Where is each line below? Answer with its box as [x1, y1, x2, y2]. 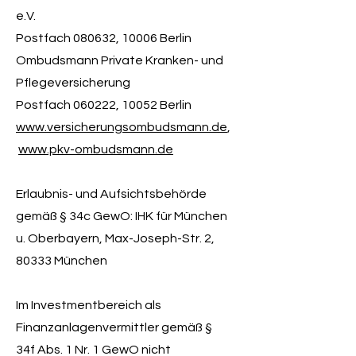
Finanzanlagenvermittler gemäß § [16, 321, 212, 334]
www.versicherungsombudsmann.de [16, 121, 227, 133]
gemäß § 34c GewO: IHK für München [16, 210, 227, 222]
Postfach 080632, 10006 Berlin [16, 32, 192, 44]
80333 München [16, 254, 107, 267]
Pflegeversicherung [16, 76, 130, 89]
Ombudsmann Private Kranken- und [16, 54, 223, 67]
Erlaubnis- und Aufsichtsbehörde [16, 188, 207, 200]
